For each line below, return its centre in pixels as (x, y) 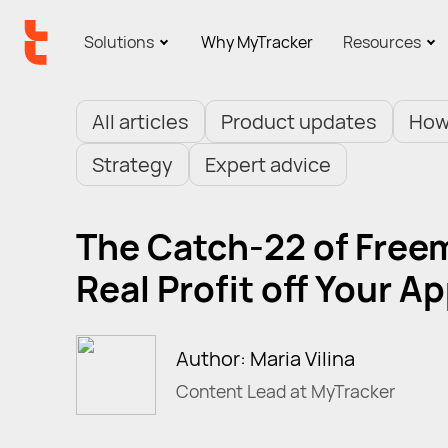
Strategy (132, 164)
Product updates (299, 121)
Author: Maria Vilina (265, 358)
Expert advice (268, 164)
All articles (140, 121)
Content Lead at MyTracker (285, 390)
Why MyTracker (257, 42)
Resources (383, 42)
